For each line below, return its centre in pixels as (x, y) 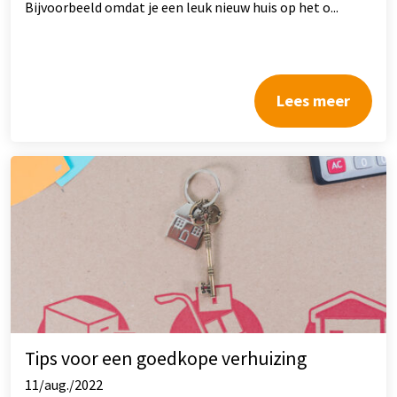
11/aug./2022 (64, 384)
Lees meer (313, 100)
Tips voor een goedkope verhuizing (166, 358)
